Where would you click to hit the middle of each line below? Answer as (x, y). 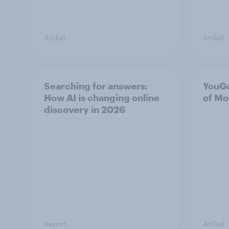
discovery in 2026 (85, 109)
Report (55, 223)
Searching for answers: (96, 86)
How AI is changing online (102, 97)
